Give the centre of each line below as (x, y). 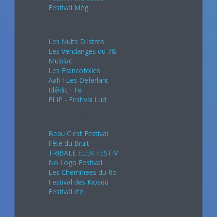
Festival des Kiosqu (78, 182)
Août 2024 (71, 116)
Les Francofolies (74, 70)
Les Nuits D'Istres (76, 41)
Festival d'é (66, 191)
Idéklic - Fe (65, 90)
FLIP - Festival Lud (77, 99)
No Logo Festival (75, 162)
